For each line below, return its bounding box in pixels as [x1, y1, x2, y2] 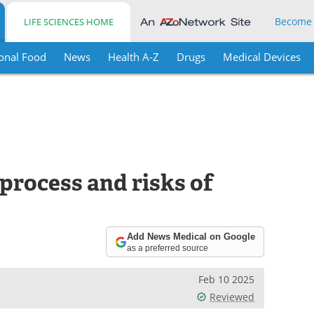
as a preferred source [127, 243, 209, 252]
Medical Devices [222, 50, 301, 64]
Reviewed [210, 290, 255, 303]
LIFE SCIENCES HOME [24, 15, 114, 28]
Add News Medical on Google [127, 231, 256, 242]
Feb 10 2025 [198, 273, 255, 286]
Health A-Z [107, 50, 159, 64]
